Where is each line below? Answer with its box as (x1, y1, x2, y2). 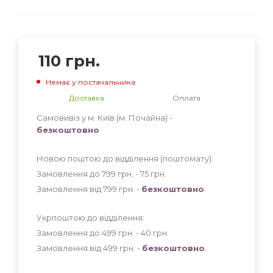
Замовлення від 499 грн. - (37, 243, 142, 253)
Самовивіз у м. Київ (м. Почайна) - (37, 112, 172, 122)
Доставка (69, 93, 104, 102)
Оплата (172, 93, 200, 102)
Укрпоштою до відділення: (37, 212, 144, 222)
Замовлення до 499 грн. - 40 (37, 227, 153, 238)
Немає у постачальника (46, 77, 135, 87)
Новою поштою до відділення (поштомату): (37, 153, 213, 163)
